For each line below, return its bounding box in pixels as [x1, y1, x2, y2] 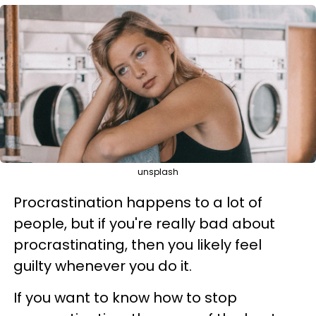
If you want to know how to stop [13, 287, 237, 308]
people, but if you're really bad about [13, 213, 275, 233]
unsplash [138, 165, 178, 178]
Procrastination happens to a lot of [13, 192, 262, 212]
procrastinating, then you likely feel [13, 234, 262, 255]
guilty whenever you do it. [13, 255, 192, 276]
